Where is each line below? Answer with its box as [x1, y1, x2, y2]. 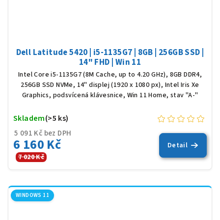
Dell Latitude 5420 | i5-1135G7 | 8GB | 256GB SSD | [16, 47, 204, 59]
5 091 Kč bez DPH [14, 128, 72, 139]
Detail [167, 140, 188, 151]
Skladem [13, 113, 45, 124]
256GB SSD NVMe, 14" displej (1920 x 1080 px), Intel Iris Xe [21, 80, 199, 90]
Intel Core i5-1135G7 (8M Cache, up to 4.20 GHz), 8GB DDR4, [18, 70, 202, 80]
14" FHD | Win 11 [79, 56, 141, 69]
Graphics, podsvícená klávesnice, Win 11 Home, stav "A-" [22, 90, 198, 101]
